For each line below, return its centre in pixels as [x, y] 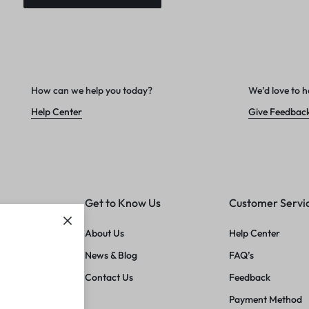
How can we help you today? [92, 90]
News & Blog [111, 255]
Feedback [250, 277]
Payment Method [266, 299]
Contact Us [109, 277]
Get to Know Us [122, 202]
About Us [104, 233]
